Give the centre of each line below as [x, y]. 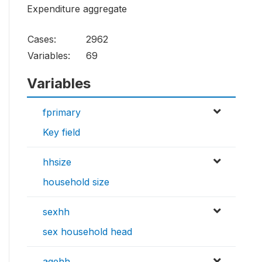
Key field [61, 132]
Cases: [42, 39]
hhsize [57, 162]
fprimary [62, 113]
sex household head [87, 232]
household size [76, 182]
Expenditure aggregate [77, 9]
